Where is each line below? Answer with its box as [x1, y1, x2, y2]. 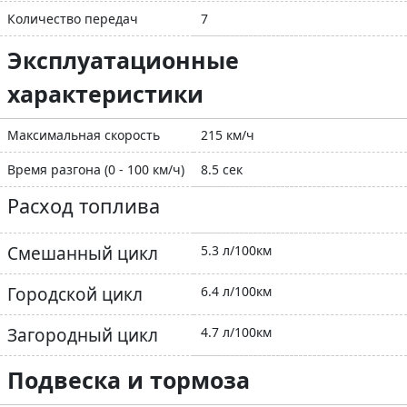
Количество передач [7, 10, 138, 28]
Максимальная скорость [7, 126, 160, 144]
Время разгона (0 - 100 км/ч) [7, 161, 184, 179]
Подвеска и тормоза [7, 364, 250, 396]
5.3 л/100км [201, 242, 272, 260]
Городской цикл [7, 283, 143, 307]
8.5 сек [201, 161, 243, 179]
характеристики [7, 78, 203, 110]
